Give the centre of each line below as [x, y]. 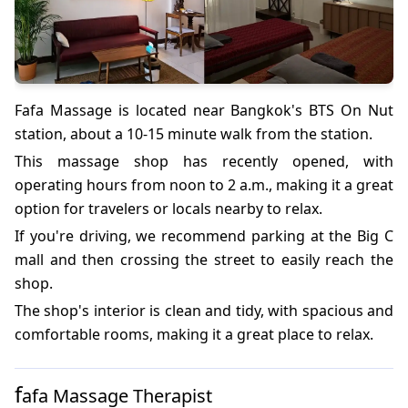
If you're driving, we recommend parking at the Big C [204, 235]
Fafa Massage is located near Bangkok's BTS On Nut [204, 110]
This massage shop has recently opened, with [204, 161]
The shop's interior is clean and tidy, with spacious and [204, 310]
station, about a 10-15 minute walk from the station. [194, 133]
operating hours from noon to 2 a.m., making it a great [204, 184]
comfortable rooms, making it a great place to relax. [194, 334]
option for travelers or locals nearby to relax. [168, 208]
